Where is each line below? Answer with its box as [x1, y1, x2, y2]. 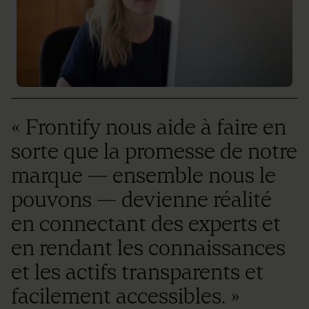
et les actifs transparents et [11, 259, 263, 286]
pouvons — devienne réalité [11, 186, 272, 213]
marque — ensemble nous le [11, 162, 276, 189]
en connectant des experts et [11, 210, 281, 237]
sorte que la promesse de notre [11, 138, 297, 165]
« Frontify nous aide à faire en [11, 114, 286, 141]
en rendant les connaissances [11, 235, 286, 261]
